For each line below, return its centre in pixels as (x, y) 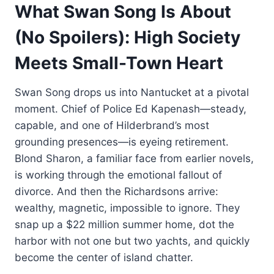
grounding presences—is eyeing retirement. (122, 142)
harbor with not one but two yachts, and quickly (132, 241)
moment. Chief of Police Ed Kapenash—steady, (131, 109)
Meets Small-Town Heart (119, 63)
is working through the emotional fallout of (118, 175)
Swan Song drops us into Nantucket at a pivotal (132, 92)
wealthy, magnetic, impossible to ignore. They (127, 208)
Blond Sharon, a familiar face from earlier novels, (134, 158)
